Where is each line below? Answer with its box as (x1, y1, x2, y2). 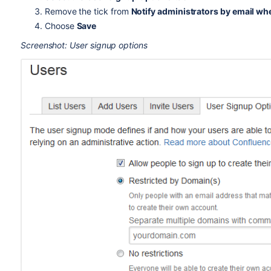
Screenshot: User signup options (20, 40, 148, 50)
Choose (44, 21, 77, 31)
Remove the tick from (44, 6, 131, 16)
